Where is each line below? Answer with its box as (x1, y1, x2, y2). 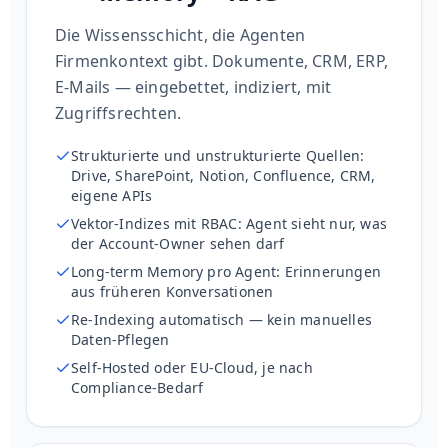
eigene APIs (71, 186, 153, 206)
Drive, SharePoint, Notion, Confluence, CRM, (71, 166, 376, 186)
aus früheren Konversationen (71, 282, 274, 302)
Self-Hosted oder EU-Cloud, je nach (71, 358, 313, 378)
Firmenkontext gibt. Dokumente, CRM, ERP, (55, 50, 389, 73)
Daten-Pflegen (71, 330, 170, 350)
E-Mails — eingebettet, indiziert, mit (55, 76, 332, 99)
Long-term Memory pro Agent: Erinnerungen (71, 262, 381, 282)
